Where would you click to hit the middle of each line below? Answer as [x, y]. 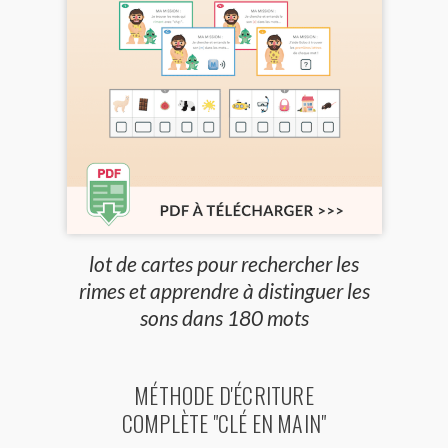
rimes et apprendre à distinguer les [224, 291]
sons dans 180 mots [224, 318]
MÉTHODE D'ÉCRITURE [224, 395]
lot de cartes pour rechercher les [224, 264]
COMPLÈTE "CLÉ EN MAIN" [224, 423]
